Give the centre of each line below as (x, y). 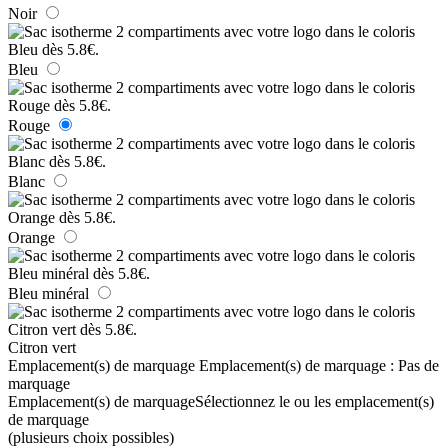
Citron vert (42, 347)
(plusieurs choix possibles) (91, 437)
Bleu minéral (48, 293)
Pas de (418, 365)
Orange (31, 237)
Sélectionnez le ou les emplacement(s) (314, 401)
